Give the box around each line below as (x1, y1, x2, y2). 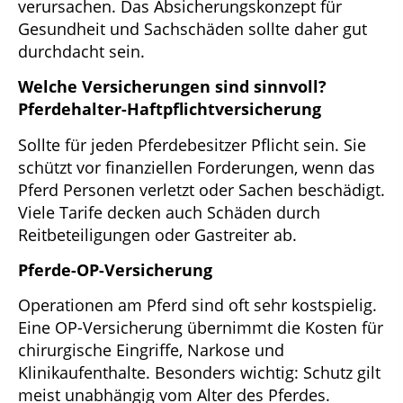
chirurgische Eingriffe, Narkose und (18, 339, 284, 362)
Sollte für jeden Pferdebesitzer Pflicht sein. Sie (18, 133, 366, 156)
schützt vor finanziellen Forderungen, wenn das (18, 156, 375, 178)
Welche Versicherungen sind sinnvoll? (18, 76, 327, 98)
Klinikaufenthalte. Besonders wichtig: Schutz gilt (18, 362, 381, 384)
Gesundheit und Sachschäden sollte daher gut (18, 17, 367, 40)
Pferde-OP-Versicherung (18, 258, 212, 281)
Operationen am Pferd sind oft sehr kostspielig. (18, 294, 377, 317)
